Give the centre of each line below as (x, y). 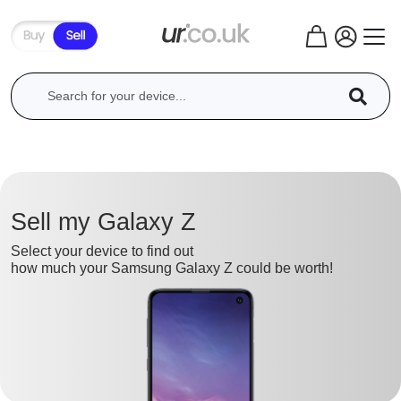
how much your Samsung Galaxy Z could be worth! (172, 268)
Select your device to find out (102, 251)
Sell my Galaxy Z (103, 222)
